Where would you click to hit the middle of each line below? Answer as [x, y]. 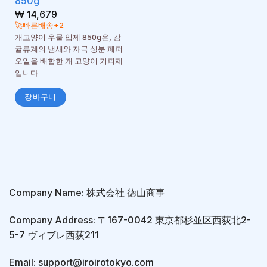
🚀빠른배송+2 [39, 26]
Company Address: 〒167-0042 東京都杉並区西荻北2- [130, 220]
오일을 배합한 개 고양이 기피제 [69, 61]
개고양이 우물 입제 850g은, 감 [68, 38]
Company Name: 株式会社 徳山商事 [87, 193]
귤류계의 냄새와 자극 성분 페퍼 [69, 49]
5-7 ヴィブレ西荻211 [54, 235]
